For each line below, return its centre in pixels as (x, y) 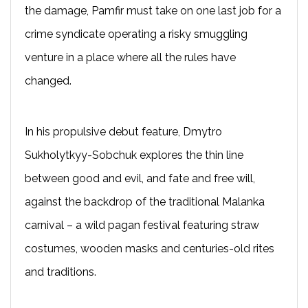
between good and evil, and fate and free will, (140, 178)
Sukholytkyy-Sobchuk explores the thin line (134, 155)
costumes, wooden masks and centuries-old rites (150, 248)
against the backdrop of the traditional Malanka (145, 201)
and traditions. (60, 272)
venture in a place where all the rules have (130, 57)
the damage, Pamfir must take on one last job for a (153, 10)
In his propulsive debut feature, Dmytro (123, 131)
